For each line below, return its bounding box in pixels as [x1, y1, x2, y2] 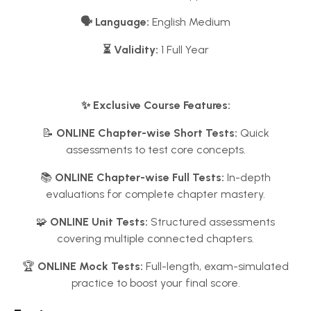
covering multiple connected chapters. [57, 232, 254, 245]
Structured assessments [148, 215, 275, 228]
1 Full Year [158, 43, 209, 56]
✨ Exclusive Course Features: [81, 99, 230, 112]
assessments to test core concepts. [65, 143, 246, 156]
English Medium [149, 15, 230, 28]
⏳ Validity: [102, 43, 158, 56]
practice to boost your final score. [71, 276, 240, 289]
